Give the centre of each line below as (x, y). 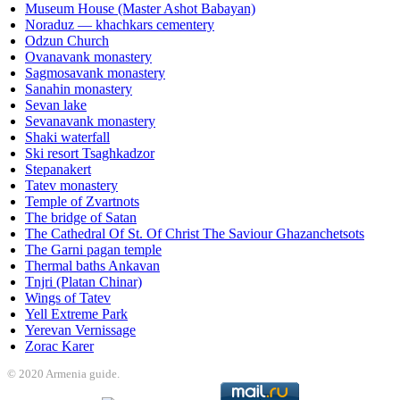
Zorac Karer (59, 346)
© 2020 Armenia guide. (63, 374)
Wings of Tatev (68, 298)
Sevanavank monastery (90, 121)
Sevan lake (56, 105)
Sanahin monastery (79, 89)
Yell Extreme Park (76, 314)
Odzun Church (67, 41)
